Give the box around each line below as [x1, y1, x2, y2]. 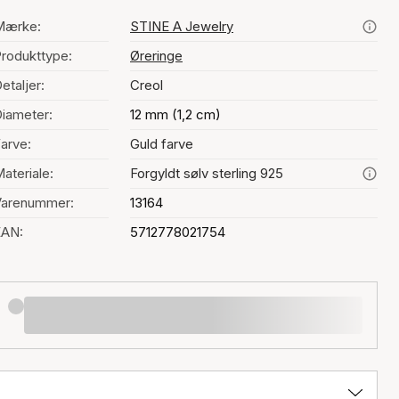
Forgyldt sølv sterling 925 [130, 165, 283, 182]
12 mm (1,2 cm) [130, 106, 221, 123]
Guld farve [130, 135, 193, 152]
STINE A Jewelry [130, 18, 233, 35]
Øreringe [130, 47, 183, 64]
